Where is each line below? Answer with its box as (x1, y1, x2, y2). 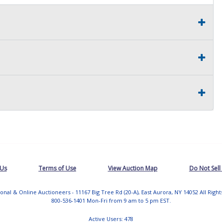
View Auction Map (108, 164, 158, 172)
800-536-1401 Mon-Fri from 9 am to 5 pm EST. (51, 196, 171, 204)
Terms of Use (38, 164, 76, 172)
